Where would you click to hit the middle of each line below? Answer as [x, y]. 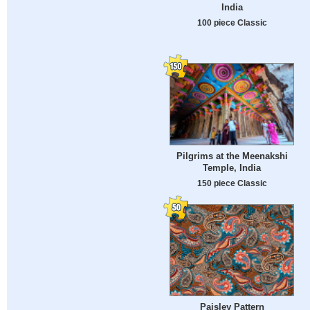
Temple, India [232, 168]
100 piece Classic [232, 23]
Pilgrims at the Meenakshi [232, 156]
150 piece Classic [232, 183]
